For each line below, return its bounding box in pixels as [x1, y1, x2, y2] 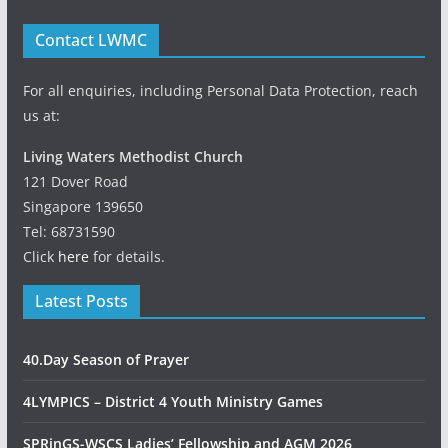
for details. [88, 247, 165, 266]
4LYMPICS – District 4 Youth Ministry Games [22, 392, 323, 411]
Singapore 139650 [22, 197, 143, 216]
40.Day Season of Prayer [22, 350, 189, 369]
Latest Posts [34, 290, 128, 312]
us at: [22, 106, 60, 125]
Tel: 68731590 [22, 222, 115, 241]
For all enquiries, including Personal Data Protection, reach [22, 81, 418, 100]
